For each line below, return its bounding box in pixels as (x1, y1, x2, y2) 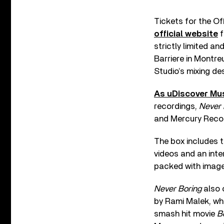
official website (154, 29, 218, 38)
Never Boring (154, 184, 201, 193)
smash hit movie (154, 209, 217, 218)
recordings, (154, 102, 199, 110)
